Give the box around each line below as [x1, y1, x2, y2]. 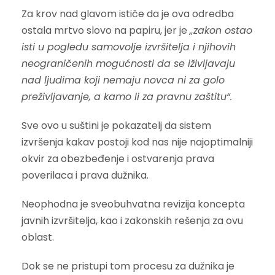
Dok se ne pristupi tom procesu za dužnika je [21, 258, 234, 273]
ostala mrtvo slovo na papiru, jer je [21, 23, 190, 37]
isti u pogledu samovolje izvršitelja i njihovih [21, 39, 236, 54]
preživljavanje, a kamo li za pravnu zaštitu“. [21, 89, 232, 104]
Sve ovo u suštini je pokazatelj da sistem [21, 118, 211, 133]
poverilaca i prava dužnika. [21, 168, 149, 182]
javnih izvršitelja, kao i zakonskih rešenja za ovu [21, 213, 243, 228]
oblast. [21, 230, 54, 244]
